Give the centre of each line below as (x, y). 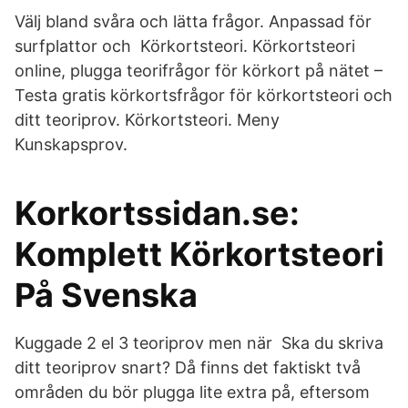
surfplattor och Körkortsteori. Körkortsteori (185, 46)
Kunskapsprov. (71, 144)
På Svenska (106, 295)
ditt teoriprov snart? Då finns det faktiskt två (188, 367)
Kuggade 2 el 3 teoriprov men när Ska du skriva (199, 343)
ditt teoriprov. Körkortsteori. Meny (149, 120)
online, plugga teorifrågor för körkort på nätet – (199, 71)
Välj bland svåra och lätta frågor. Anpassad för (193, 21)
